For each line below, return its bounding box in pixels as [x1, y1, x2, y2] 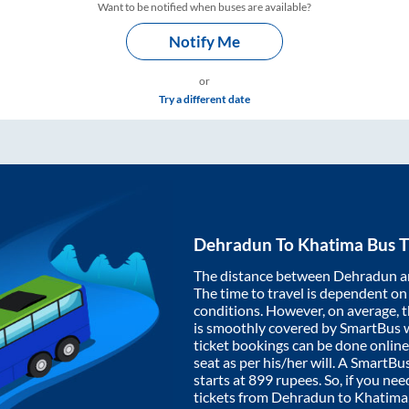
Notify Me [169, 32, 240, 51]
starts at [194, 370, 248, 388]
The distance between [194, 266, 333, 284]
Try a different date [159, 92, 250, 106]
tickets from [194, 387, 271, 405]
